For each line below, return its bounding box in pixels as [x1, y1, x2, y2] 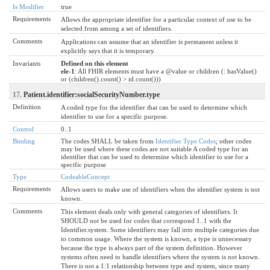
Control [13, 125, 34, 133]
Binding [13, 137, 35, 145]
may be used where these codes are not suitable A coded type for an [61, 145, 248, 152]
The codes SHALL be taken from [61, 137, 155, 145]
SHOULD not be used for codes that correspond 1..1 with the [61, 216, 231, 224]
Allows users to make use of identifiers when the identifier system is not [61, 185, 260, 193]
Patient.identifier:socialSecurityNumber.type [24, 90, 160, 99]
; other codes [216, 137, 251, 145]
